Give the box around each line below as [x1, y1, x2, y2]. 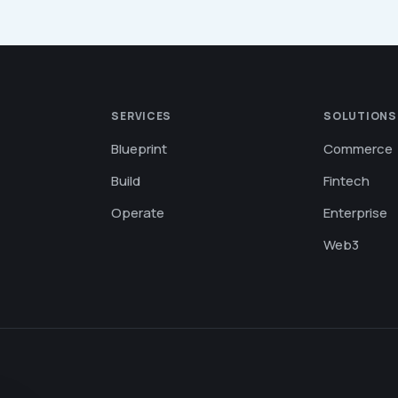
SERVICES [111, 108, 172, 123]
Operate [111, 203, 165, 222]
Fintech [323, 171, 370, 190]
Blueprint [111, 139, 168, 158]
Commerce [323, 139, 394, 158]
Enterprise [323, 203, 388, 222]
